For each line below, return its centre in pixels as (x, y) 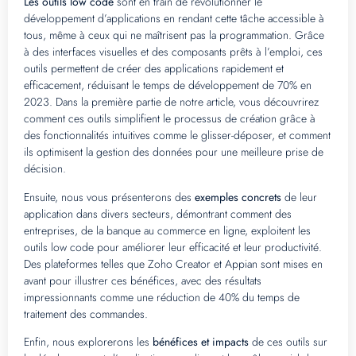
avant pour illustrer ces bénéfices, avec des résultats (143, 280)
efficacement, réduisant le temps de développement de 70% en (168, 85)
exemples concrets (238, 197)
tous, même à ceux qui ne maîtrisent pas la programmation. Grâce (174, 35)
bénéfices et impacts (201, 342)
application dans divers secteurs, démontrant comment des (158, 213)
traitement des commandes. (86, 313)
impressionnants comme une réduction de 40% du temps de (162, 297)
